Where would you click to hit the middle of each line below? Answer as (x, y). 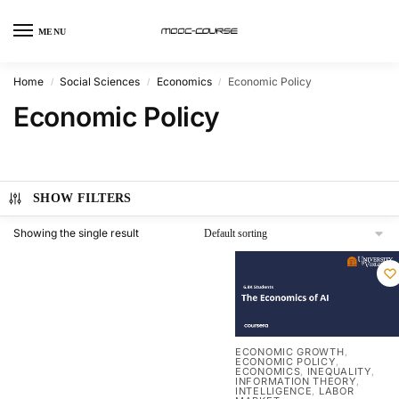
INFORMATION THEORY (296, 382)
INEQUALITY (339, 372)
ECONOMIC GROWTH (290, 352)
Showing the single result (76, 233)
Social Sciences (100, 81)
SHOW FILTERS (82, 198)
